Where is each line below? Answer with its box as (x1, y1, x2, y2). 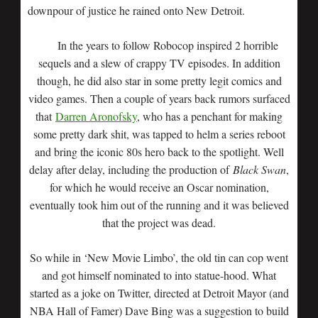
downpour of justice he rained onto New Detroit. (28, 3, 245, 18)
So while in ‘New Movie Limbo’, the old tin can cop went (30, 250, 288, 265)
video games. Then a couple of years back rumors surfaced (28, 91, 290, 106)
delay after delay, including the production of (29, 162, 233, 177)
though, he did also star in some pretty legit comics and (36, 73, 282, 88)
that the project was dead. (102, 215, 216, 230)
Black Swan (233, 162, 286, 177)
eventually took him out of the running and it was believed (29, 197, 289, 212)
